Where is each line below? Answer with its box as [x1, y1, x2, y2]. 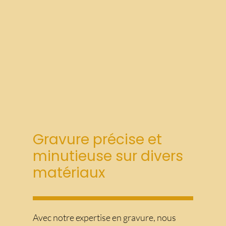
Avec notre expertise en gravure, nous [33, 212, 176, 223]
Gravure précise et [33, 129, 162, 149]
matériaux [33, 162, 105, 183]
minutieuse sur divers [33, 146, 183, 166]
